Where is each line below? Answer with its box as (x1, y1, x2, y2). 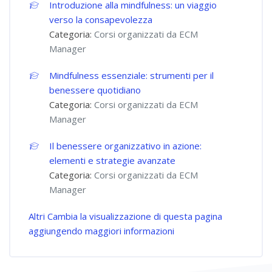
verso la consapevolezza (49, 13, 153, 25)
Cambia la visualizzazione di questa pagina (47, 210, 222, 222)
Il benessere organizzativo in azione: (49, 140, 202, 152)
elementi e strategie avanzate (49, 154, 176, 166)
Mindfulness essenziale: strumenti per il (49, 69, 214, 81)
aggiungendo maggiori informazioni (29, 225, 174, 237)
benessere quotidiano (49, 84, 141, 96)
